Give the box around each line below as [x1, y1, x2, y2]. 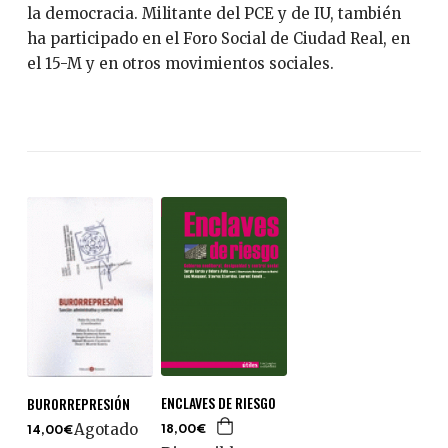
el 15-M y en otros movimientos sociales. [26, 53, 334, 73]
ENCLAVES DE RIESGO [160, 392, 276, 413]
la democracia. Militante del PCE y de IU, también [26, 3, 401, 23]
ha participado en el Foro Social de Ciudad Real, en [26, 28, 410, 48]
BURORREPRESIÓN [26, 392, 130, 414]
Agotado [73, 419, 138, 439]
